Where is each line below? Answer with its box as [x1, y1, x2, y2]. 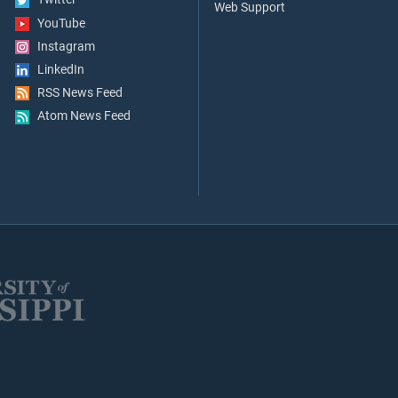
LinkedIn [29, 62, 84, 77]
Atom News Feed [29, 108, 131, 124]
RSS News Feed [29, 85, 123, 101]
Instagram [29, 38, 95, 54]
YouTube [29, 15, 85, 31]
